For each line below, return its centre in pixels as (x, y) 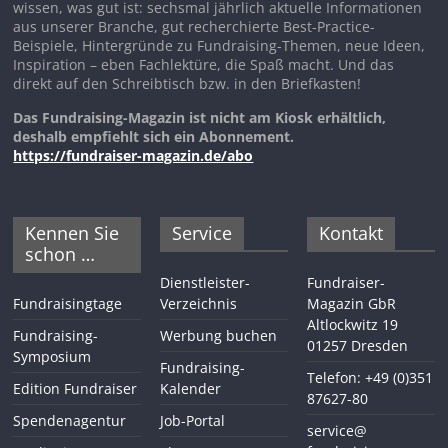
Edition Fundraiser (75, 389)
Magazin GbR (351, 304)
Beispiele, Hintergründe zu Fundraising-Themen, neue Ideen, (219, 45)
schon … (60, 254)
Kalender (191, 389)
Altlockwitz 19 (352, 325)
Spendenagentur (70, 421)
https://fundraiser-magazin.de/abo (133, 155)
